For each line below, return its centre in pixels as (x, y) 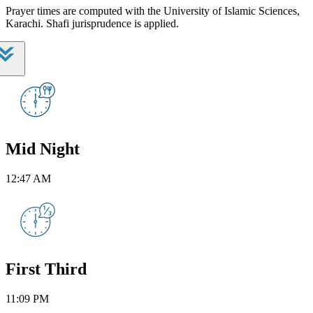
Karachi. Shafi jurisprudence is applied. (92, 23)
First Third (46, 269)
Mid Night (43, 148)
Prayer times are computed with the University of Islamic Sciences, (153, 10)
